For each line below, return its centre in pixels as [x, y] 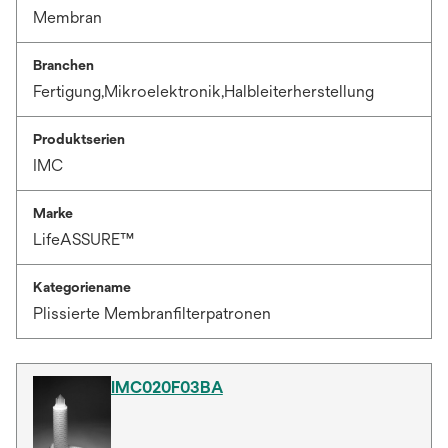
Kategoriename [82, 287]
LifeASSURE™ [83, 239]
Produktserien [79, 139]
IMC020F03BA [166, 387]
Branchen [63, 65]
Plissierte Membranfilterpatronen [152, 313]
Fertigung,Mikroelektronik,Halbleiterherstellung [203, 91]
